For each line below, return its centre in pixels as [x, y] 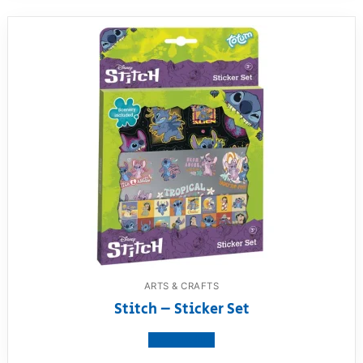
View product [181, 340]
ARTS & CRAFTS [181, 286]
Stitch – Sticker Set [181, 309]
